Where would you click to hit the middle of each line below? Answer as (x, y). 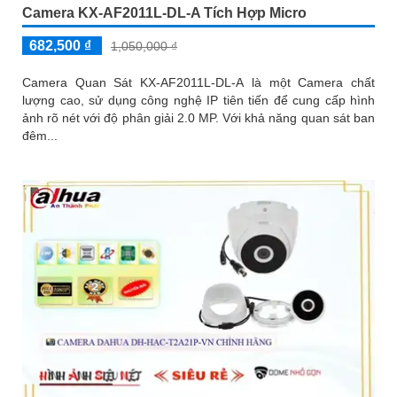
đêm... (40, 135)
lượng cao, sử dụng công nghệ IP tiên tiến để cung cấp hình (198, 100)
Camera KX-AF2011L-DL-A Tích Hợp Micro (164, 12)
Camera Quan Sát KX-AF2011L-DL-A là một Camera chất (198, 82)
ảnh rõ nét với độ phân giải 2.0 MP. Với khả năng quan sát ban (122, 117)
